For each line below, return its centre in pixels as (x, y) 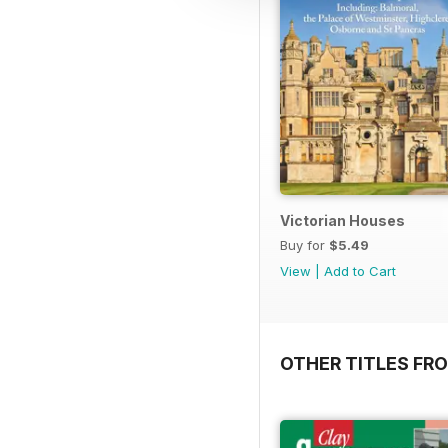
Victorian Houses (342, 220)
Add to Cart (360, 270)
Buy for (304, 244)
